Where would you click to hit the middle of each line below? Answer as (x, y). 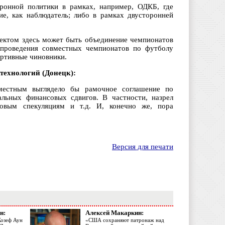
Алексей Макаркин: (115, 213)
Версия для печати (143, 147)
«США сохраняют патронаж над (125, 220)
